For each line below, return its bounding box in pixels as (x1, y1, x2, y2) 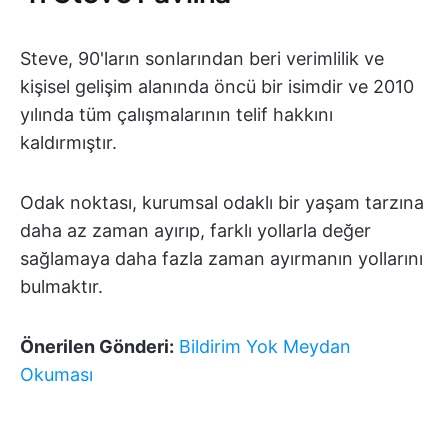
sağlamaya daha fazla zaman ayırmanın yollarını (20, 248, 423, 269)
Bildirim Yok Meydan (179, 336, 351, 357)
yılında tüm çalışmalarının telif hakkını (20, 104, 333, 125)
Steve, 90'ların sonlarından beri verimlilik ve (20, 48, 384, 69)
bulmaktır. (20, 276, 103, 297)
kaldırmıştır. (20, 132, 117, 153)
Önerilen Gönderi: (20, 336, 174, 357)
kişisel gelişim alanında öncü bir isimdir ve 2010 (20, 76, 414, 97)
